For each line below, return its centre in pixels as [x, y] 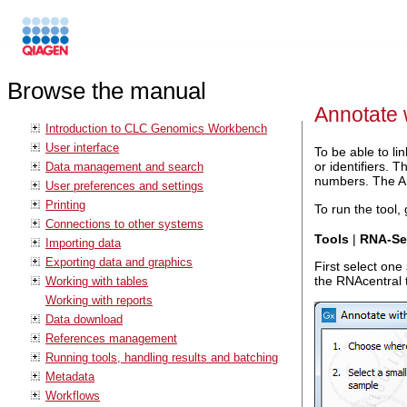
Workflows [73, 395]
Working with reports [99, 300]
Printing [65, 204]
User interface [82, 147]
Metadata [70, 376]
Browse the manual [107, 91]
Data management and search [124, 166]
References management [111, 338]
